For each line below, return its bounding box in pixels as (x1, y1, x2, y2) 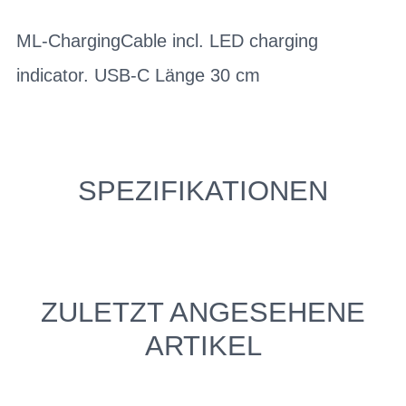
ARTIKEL (144, 329, 262, 362)
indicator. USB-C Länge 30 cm (16, 65, 260, 85)
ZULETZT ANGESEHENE (41, 295, 365, 328)
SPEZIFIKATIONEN (78, 175, 328, 207)
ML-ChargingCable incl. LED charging (16, 31, 318, 51)
